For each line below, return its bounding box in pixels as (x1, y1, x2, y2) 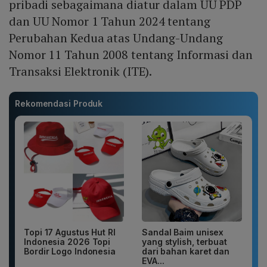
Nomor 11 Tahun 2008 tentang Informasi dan (9, 46, 253, 63)
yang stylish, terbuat (142, 236, 227, 247)
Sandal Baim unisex (142, 226, 224, 237)
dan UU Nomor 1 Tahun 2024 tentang (9, 13, 210, 29)
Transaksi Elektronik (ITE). (9, 63, 153, 79)
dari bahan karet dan (142, 246, 229, 256)
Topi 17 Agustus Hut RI (24, 226, 116, 237)
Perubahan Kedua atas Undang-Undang (9, 29, 223, 46)
